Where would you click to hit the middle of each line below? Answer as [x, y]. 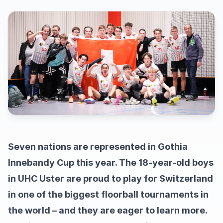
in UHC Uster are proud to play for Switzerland [111, 178]
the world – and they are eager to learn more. [108, 210]
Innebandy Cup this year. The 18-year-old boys [111, 163]
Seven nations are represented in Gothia [98, 147]
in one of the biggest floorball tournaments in [108, 194]
